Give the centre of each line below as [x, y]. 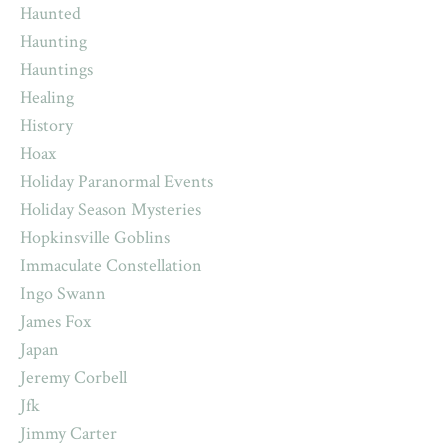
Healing [47, 98]
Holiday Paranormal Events [116, 182]
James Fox [55, 322]
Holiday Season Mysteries [110, 210]
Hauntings [56, 70]
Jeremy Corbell [73, 378]
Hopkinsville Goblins [95, 238]
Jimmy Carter [68, 434]
